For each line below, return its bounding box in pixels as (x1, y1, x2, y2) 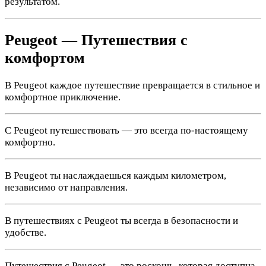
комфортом (5, 49, 85, 67)
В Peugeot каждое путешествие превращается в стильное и (5, 80, 260, 91)
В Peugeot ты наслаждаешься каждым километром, (5, 170, 226, 182)
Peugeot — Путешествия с (5, 31, 188, 49)
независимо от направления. (5, 182, 128, 194)
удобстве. (5, 227, 46, 239)
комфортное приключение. (5, 91, 121, 103)
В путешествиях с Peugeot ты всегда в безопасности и (5, 215, 238, 227)
